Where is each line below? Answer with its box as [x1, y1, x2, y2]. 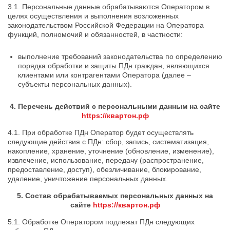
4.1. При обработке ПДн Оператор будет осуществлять [8, 128, 194, 137]
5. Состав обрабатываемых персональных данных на [17, 191, 213, 200]
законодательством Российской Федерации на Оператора [8, 21, 204, 29]
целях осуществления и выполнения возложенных [8, 12, 179, 20]
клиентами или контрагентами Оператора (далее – [18, 71, 191, 79]
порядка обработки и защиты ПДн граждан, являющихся [18, 62, 209, 70]
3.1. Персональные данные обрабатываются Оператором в [8, 3, 209, 11]
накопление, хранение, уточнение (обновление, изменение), [8, 147, 214, 155]
